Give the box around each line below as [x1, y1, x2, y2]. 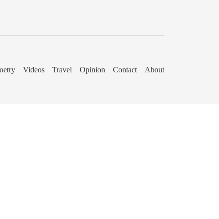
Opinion [80, 66, 105, 74]
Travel [52, 66, 72, 74]
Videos [23, 66, 44, 74]
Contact [113, 66, 137, 74]
